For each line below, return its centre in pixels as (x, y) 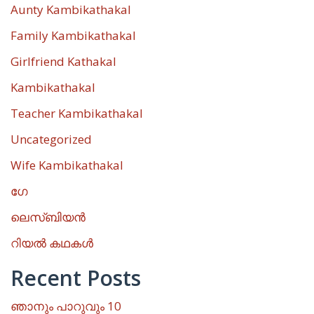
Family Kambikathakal (73, 35)
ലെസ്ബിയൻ (48, 217)
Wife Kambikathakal (67, 165)
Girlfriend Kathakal (63, 61)
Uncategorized (51, 139)
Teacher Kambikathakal (77, 113)
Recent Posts (76, 278)
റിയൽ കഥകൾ (52, 243)
